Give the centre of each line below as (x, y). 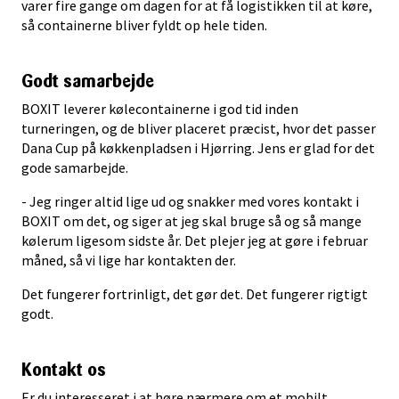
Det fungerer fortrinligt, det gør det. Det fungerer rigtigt (195, 293)
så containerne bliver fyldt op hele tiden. (144, 24)
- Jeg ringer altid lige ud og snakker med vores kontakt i (190, 201)
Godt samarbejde (88, 81)
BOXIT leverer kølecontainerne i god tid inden (160, 108)
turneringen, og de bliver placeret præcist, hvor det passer (199, 128)
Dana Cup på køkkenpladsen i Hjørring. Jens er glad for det (198, 147)
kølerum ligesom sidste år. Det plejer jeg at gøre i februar (195, 240)
